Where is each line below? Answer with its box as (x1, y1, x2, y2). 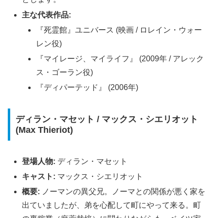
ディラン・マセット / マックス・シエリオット (15, 114, 198, 124)
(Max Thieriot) (15, 125, 73, 135)
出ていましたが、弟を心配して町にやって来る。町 (22, 201, 201, 210)
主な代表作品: (22, 10, 72, 19)
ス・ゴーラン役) (36, 68, 93, 77)
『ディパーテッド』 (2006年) (36, 83, 139, 92)
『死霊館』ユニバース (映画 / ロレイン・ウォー (36, 25, 202, 34)
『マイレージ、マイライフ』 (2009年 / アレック (36, 54, 204, 63)
